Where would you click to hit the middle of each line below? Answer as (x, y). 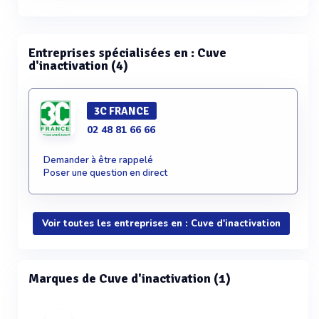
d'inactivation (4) (78, 66)
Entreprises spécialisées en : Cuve (127, 53)
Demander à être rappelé (98, 160)
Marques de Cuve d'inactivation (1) (130, 278)
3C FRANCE (122, 111)
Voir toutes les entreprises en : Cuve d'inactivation (161, 224)
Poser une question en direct (105, 173)
